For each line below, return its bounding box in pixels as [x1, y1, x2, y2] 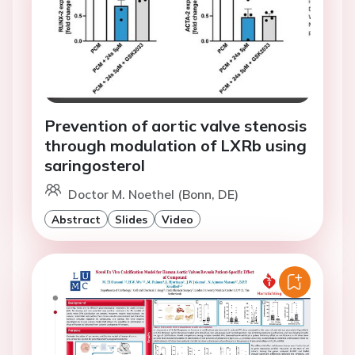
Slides [115, 212, 147, 227]
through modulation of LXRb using [44, 136, 307, 156]
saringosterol [44, 155, 145, 176]
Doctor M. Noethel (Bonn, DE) [68, 186, 239, 203]
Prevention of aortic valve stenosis [44, 116, 307, 136]
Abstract [52, 212, 101, 227]
